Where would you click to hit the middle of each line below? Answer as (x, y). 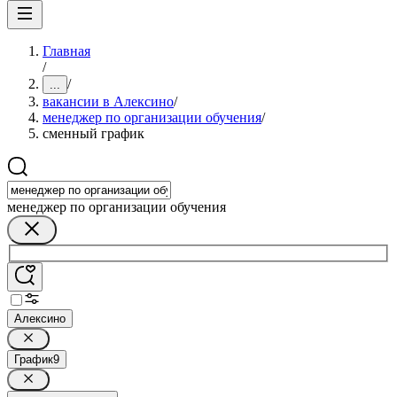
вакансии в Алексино (108, 101)
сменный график (93, 133)
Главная (66, 51)
